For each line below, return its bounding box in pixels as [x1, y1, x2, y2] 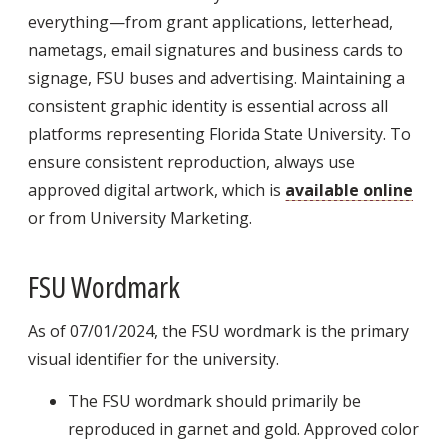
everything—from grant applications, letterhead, [28, 10, 393, 33]
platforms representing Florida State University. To [28, 122, 411, 145]
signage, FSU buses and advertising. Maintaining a [28, 66, 405, 89]
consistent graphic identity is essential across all [28, 94, 388, 117]
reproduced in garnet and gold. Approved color [68, 418, 419, 441]
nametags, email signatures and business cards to [28, 38, 403, 61]
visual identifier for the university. [28, 348, 279, 371]
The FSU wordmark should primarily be [68, 390, 361, 413]
